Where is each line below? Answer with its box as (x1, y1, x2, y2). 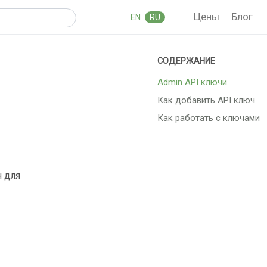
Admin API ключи (157, 77, 227, 88)
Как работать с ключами (157, 113, 260, 124)
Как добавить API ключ (157, 95, 255, 106)
